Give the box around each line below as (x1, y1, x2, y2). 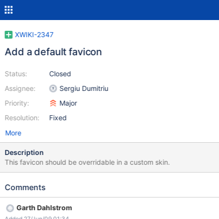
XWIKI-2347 (15, 30, 54, 39)
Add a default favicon (4, 46, 102, 58)
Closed (49, 69, 71, 78)
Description (4, 148, 44, 156)
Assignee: (4, 84, 36, 92)
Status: (4, 69, 27, 78)
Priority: (4, 99, 29, 107)
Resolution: (4, 113, 40, 122)
